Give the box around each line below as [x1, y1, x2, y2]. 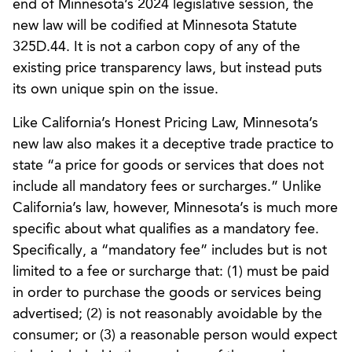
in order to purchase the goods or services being [13, 285, 321, 300]
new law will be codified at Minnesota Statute [13, 18, 297, 33]
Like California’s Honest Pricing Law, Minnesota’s [13, 115, 318, 130]
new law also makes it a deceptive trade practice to [13, 137, 334, 152]
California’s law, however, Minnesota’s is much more [13, 200, 338, 215]
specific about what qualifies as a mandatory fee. [13, 222, 319, 236]
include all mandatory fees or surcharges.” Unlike [13, 179, 321, 194]
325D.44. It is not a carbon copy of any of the [13, 39, 300, 54]
